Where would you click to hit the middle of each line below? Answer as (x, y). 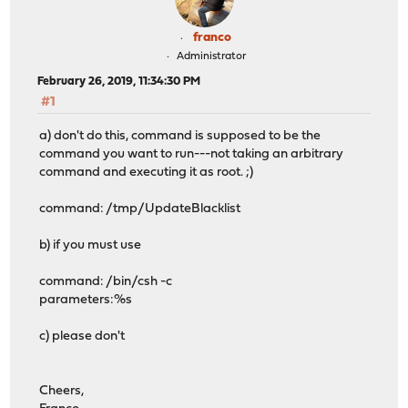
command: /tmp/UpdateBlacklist (140, 209)
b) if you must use (91, 245)
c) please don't (82, 336)
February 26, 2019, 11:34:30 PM (119, 82)
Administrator (211, 57)
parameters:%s (86, 300)
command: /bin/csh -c (106, 281)
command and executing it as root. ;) (147, 172)
